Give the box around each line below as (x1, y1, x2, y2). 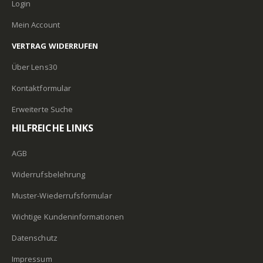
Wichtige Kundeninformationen (12, 211, 124, 222)
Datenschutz (12, 232, 58, 243)
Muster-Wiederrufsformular (12, 190, 112, 201)
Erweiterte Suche (12, 103, 73, 114)
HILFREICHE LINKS (12, 121, 94, 134)
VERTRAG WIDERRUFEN (12, 40, 99, 51)
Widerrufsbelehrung (12, 168, 86, 180)
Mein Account (12, 19, 60, 30)
